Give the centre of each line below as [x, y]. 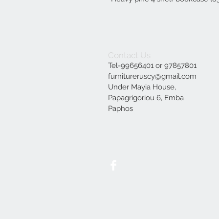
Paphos [120, 108]
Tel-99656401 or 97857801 [152, 65]
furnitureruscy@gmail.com [152, 76]
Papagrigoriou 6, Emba [146, 98]
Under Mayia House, [142, 87]
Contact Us [129, 55]
